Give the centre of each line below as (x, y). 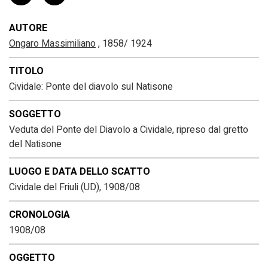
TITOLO (26, 71)
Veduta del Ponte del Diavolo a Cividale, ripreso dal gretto (129, 130)
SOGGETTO (35, 115)
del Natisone (35, 144)
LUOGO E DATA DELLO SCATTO (80, 172)
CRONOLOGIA (39, 215)
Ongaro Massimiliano (52, 44)
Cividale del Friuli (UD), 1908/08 (74, 188)
